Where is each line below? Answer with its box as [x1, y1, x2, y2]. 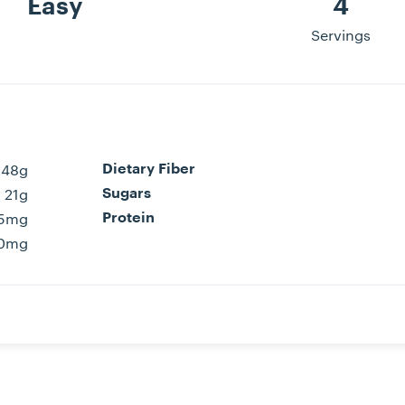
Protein [102, 210, 155, 225]
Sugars [102, 185, 151, 201]
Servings [311, 25, 372, 43]
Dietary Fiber [102, 161, 195, 176]
